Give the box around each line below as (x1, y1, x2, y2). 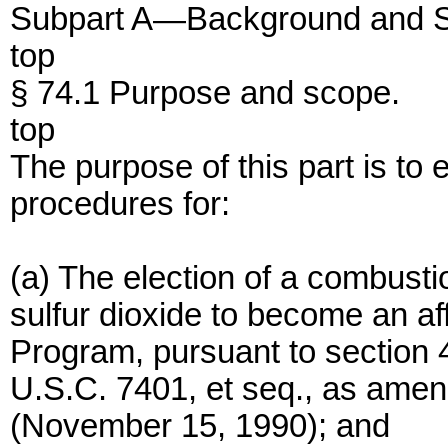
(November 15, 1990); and (10, 408, 390, 444)
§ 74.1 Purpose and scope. (10, 75, 400, 111)
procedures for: (10, 186, 230, 222)
